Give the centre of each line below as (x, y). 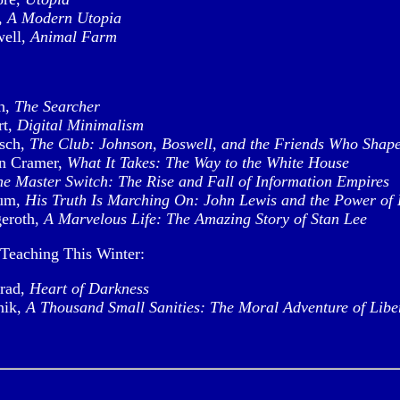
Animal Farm (74, 37)
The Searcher (57, 106)
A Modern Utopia (64, 18)
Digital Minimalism (80, 125)
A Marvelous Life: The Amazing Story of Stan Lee (205, 219)
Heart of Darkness (89, 288)
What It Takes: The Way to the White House (208, 162)
